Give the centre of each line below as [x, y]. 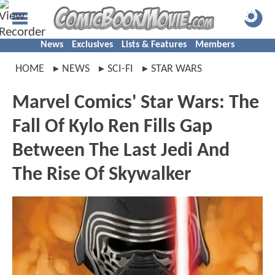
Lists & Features [154, 45]
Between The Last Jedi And [121, 151]
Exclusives [92, 45]
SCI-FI [120, 69]
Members [215, 45]
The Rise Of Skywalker [102, 175]
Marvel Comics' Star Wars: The [136, 103]
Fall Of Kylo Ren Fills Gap [112, 127]
